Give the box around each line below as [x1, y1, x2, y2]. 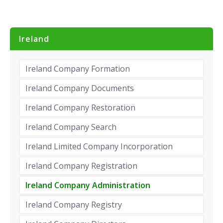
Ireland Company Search [25, 121, 116, 133]
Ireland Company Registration [25, 160, 137, 172]
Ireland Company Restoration [25, 102, 135, 113]
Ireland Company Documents [25, 83, 134, 94]
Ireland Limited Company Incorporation [25, 141, 173, 152]
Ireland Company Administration [25, 180, 150, 191]
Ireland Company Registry [25, 199, 122, 211]
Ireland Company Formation [25, 63, 130, 75]
